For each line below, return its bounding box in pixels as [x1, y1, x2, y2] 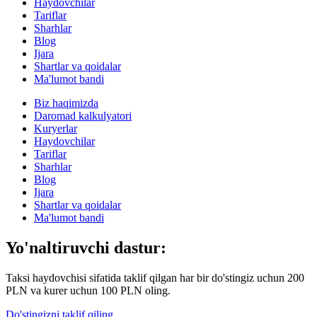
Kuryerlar [34, 122, 77, 134]
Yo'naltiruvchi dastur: [6, 238, 166, 257]
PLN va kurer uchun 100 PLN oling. [6, 284, 171, 296]
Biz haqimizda [34, 96, 98, 109]
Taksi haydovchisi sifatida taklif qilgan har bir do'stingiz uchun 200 [6, 271, 304, 284]
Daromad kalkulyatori [34, 109, 132, 122]
